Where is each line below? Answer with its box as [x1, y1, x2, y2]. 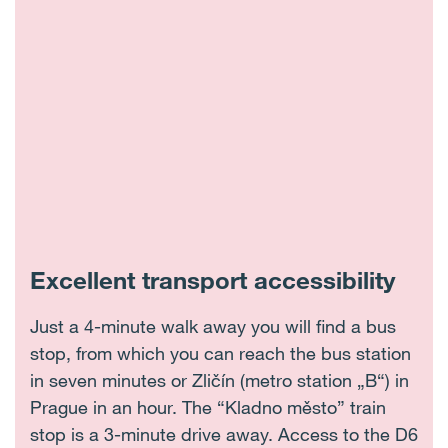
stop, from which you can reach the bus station [30, 342, 411, 364]
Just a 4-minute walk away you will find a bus [30, 315, 396, 337]
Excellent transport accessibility [30, 265, 395, 295]
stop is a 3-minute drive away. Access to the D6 [30, 423, 418, 445]
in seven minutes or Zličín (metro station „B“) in [30, 369, 409, 391]
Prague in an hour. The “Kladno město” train [30, 396, 386, 418]
